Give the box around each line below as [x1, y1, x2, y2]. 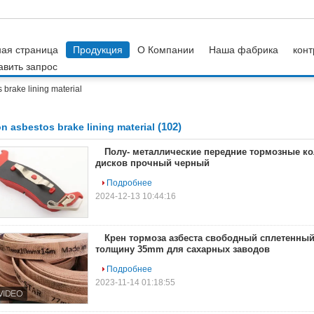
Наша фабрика [209, 44, 278, 55]
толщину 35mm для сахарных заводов [95, 244, 270, 254]
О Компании [137, 44, 194, 55]
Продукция [73, 44, 123, 55]
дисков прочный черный [95, 158, 210, 168]
